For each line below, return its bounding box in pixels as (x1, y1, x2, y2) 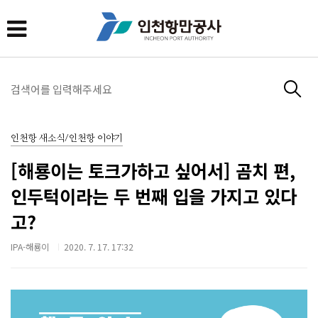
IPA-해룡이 (11, 240, 49, 253)
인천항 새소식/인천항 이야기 (11, 133, 123, 143)
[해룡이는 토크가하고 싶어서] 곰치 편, (11, 157, 295, 183)
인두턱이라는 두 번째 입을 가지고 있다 (11, 182, 297, 209)
